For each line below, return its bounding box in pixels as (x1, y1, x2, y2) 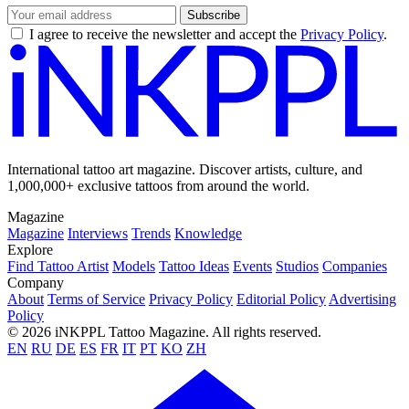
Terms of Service (47, 291, 145, 308)
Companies (322, 258, 387, 275)
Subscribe (187, 7, 240, 22)
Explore (7, 242, 53, 258)
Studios (276, 258, 319, 275)
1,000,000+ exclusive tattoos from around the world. (7, 178, 309, 194)
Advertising (329, 291, 396, 308)
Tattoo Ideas (159, 258, 229, 275)
